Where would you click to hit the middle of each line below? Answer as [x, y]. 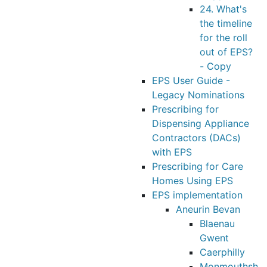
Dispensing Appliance [201, 123]
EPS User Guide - [191, 80]
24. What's [223, 9]
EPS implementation [197, 195]
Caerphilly [222, 252]
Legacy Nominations [198, 95]
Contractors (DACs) [196, 138]
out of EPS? [226, 52]
